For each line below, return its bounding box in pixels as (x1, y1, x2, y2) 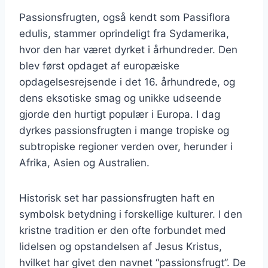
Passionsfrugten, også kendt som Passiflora (19, 11, 230, 23)
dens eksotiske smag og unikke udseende (19, 92, 221, 104)
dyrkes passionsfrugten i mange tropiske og (19, 124, 229, 136)
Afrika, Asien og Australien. (19, 156, 150, 169)
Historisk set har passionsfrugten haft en (19, 191, 215, 204)
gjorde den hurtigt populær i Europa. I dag (19, 108, 220, 120)
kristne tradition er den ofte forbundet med (19, 224, 226, 236)
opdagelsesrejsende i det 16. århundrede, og (19, 75, 235, 88)
